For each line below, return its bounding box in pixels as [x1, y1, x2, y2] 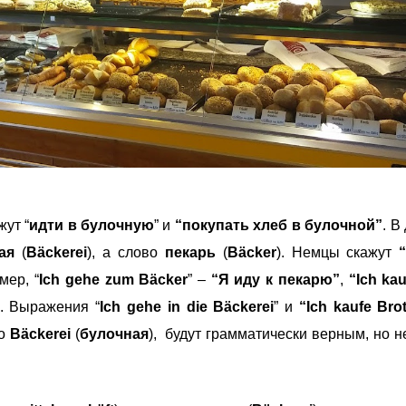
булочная [79, 325, 149, 342]
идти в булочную [29, 217, 154, 233]
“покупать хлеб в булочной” [174, 217, 383, 233]
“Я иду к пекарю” [210, 271, 340, 287]
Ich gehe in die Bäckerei [100, 298, 275, 314]
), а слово [87, 244, 165, 260]
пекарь [164, 244, 216, 260]
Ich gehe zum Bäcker [39, 271, 188, 287]
